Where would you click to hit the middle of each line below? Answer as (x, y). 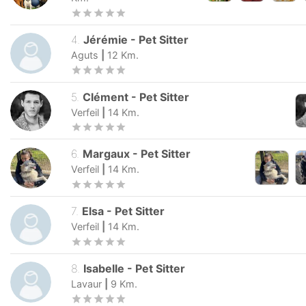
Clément (106, 97)
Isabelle (104, 268)
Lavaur (86, 283)
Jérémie (106, 39)
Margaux (107, 154)
